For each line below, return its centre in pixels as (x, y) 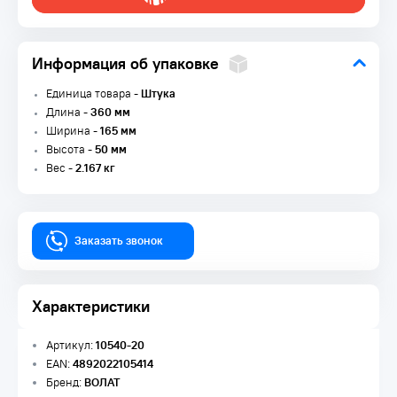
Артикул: (71, 345)
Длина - (68, 112)
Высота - (70, 149)
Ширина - (73, 131)
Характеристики (91, 306)
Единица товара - (93, 93)
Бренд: (65, 382)
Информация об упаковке (125, 63)
